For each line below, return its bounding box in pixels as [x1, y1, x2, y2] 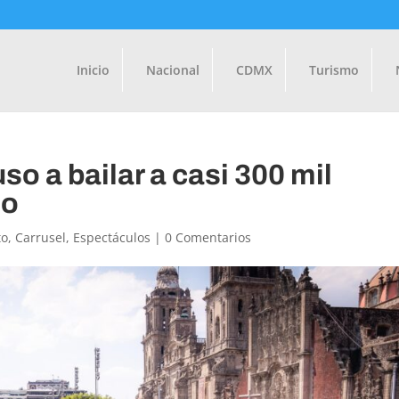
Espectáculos [73, 229, 151, 246]
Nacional [145, 61, 199, 78]
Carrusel [15, 229, 67, 246]
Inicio [76, 61, 110, 78]
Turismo [308, 61, 359, 78]
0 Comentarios [165, 229, 252, 246]
